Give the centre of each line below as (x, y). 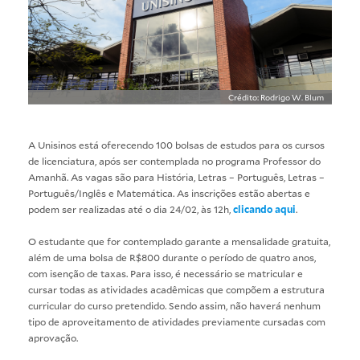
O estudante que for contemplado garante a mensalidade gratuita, (179, 241)
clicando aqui (264, 209)
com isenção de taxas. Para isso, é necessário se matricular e (166, 273)
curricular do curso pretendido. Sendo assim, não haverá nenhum (174, 305)
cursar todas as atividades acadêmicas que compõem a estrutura (176, 289)
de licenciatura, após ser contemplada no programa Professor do (174, 160)
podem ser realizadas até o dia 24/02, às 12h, (131, 209)
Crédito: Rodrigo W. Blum (276, 97)
